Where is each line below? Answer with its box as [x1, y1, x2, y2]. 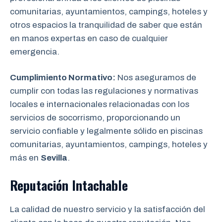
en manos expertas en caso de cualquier [10, 33, 168, 43]
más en [10, 153, 41, 163]
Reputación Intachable [10, 175, 128, 195]
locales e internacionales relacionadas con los [10, 100, 189, 109]
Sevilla [41, 153, 67, 163]
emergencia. [10, 47, 59, 56]
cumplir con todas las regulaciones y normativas [10, 86, 198, 96]
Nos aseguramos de [115, 73, 196, 82]
